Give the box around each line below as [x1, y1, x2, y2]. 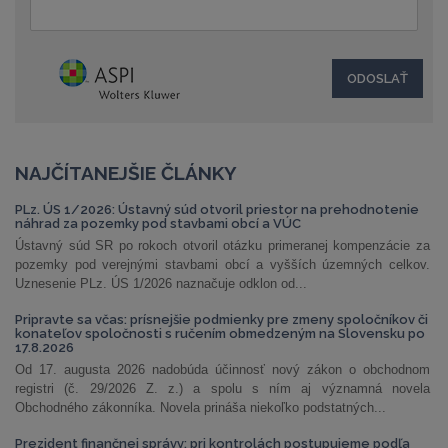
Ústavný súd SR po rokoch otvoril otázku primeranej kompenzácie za [15, 238, 430, 253]
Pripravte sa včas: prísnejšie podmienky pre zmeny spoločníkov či [15, 312, 428, 327]
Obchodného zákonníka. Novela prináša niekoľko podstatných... [15, 400, 386, 415]
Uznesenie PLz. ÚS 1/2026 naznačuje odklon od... [15, 276, 307, 291]
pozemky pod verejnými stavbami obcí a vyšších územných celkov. [15, 257, 430, 272]
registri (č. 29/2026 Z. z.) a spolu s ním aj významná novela [15, 381, 430, 396]
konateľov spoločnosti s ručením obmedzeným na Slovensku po [15, 326, 425, 341]
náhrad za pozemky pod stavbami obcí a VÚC [15, 216, 301, 231]
